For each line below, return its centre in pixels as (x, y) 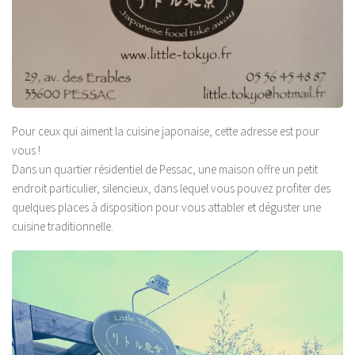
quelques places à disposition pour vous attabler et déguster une (166, 207)
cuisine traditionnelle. (63, 226)
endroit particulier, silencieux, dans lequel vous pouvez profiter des (171, 188)
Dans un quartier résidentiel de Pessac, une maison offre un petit (165, 169)
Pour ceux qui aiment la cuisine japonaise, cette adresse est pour (166, 131)
